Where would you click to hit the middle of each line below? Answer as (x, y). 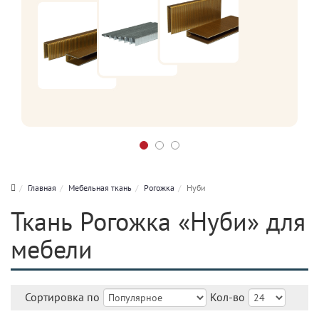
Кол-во (228, 297)
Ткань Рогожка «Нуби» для (158, 221)
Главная (42, 188)
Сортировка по (62, 297)
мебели (52, 249)
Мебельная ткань (100, 188)
